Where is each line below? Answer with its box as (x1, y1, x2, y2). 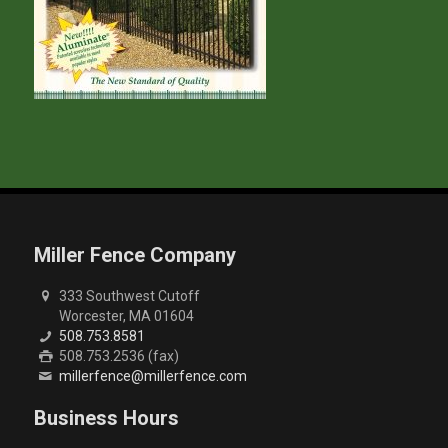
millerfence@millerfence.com (59, 368, 248, 385)
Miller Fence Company (33, 242, 236, 267)
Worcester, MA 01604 (59, 307, 195, 324)
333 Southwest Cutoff (59, 287, 201, 304)
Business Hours (33, 405, 179, 430)
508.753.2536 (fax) (59, 348, 180, 365)
